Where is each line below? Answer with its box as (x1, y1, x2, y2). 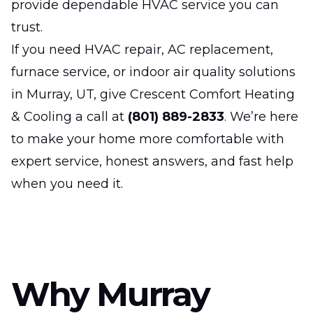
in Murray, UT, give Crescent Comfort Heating (11, 86, 295, 102)
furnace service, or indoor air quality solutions (11, 64, 296, 80)
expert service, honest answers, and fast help (11, 153, 293, 169)
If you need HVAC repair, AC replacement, (11, 41, 273, 57)
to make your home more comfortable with (11, 131, 284, 147)
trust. (11, 19, 43, 35)
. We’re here (224, 108, 298, 124)
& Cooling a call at (11, 108, 128, 124)
